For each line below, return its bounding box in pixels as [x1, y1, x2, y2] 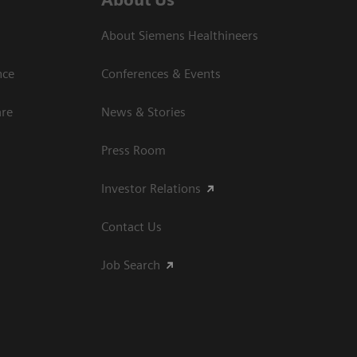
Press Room [101, 142, 166, 158]
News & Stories [101, 104, 186, 120]
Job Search [101, 257, 160, 273]
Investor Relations [101, 180, 201, 196]
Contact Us [101, 218, 162, 234]
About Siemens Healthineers [101, 27, 258, 43]
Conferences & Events [101, 65, 221, 81]
